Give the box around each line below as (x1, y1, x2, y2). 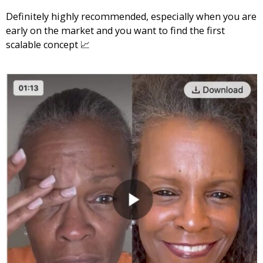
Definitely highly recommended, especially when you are (6, 10, 257, 23)
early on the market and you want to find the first (6, 24, 225, 38)
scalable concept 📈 (6, 38, 90, 52)
